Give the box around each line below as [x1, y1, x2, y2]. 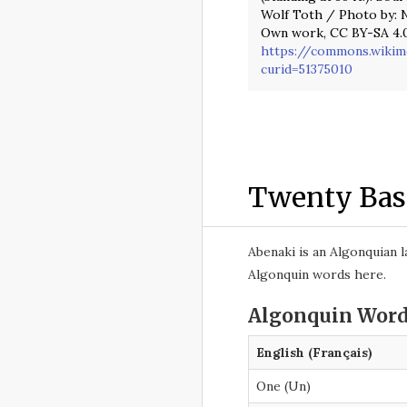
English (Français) [256, 344, 372, 362]
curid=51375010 [261, 60, 352, 77]
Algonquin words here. [248, 265, 386, 283]
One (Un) [256, 378, 311, 395]
